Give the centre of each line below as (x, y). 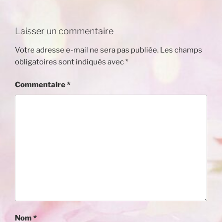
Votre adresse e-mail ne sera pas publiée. (87, 50)
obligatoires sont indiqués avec (70, 62)
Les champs (181, 50)
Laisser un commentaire (64, 31)
